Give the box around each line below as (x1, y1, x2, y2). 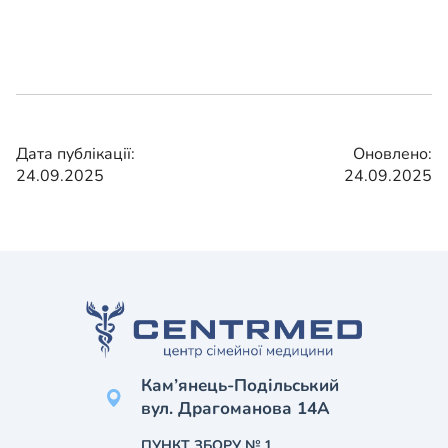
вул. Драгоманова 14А (141, 397, 330, 421)
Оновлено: (353, 142, 432, 165)
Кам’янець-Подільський (141, 374, 339, 398)
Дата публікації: (16, 142, 135, 165)
